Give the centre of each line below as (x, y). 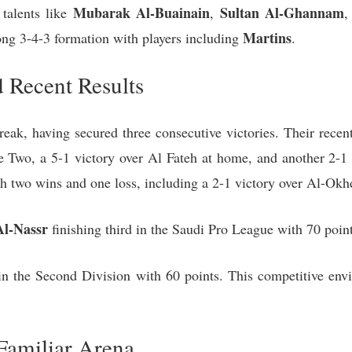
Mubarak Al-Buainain (141, 13)
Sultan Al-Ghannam (282, 13)
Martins (267, 38)
